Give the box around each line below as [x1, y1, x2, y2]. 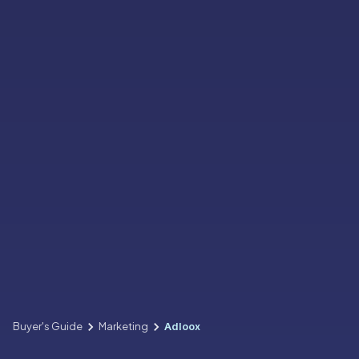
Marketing [99, 320, 148, 333]
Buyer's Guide [13, 320, 83, 333]
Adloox [164, 321, 200, 333]
